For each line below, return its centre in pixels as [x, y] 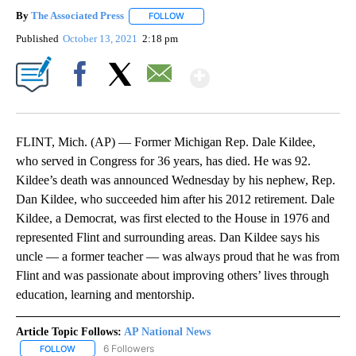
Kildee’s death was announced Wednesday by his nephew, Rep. [176, 180]
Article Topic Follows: [69, 331]
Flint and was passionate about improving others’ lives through [172, 275]
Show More [271, 71]
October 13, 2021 [102, 38]
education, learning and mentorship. [107, 294]
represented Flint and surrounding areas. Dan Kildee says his [168, 237]
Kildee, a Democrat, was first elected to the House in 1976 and [173, 218]
